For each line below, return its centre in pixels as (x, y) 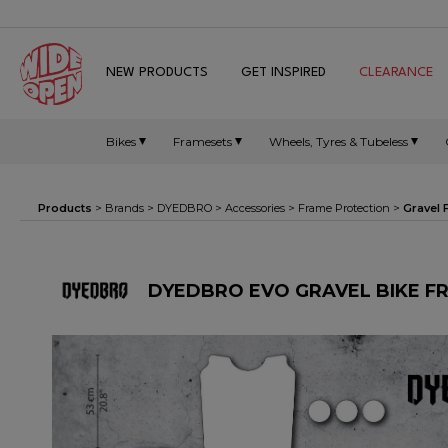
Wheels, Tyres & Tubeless (338, 141)
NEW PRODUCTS (157, 72)
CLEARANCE (396, 72)
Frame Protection (344, 208)
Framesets (202, 141)
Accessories (255, 208)
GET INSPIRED (283, 72)
